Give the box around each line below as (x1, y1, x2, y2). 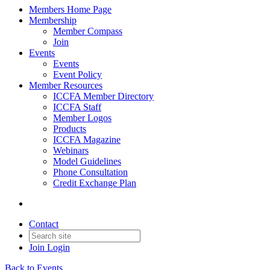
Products (53, 124, 86, 134)
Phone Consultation (53, 167, 128, 177)
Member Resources (29, 80, 102, 90)
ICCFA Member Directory (53, 91, 154, 101)
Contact (29, 219, 58, 229)
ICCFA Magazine (53, 134, 121, 145)
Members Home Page (29, 4, 111, 14)
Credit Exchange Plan (53, 178, 136, 188)
